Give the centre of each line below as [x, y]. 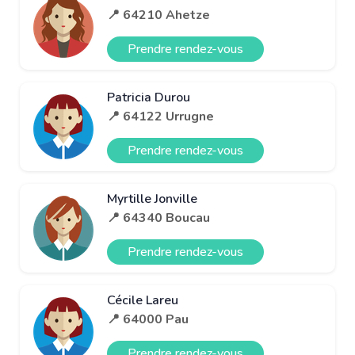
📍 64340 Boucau [158, 218]
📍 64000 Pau [148, 319]
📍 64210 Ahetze [158, 15]
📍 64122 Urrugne [160, 116]
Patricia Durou [149, 97]
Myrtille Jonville [152, 198]
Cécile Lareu [143, 300]
